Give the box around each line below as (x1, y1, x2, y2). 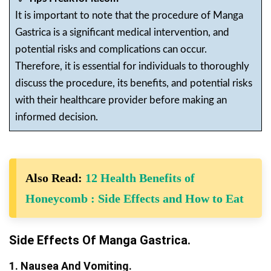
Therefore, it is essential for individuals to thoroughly (15, 60, 249, 71)
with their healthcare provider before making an (15, 94, 227, 105)
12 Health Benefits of (85, 171, 195, 185)
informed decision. (15, 111, 98, 122)
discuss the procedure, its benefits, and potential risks (15, 77, 252, 88)
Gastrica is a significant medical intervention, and (15, 27, 229, 38)
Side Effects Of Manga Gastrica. (9, 233, 191, 248)
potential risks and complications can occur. (15, 44, 207, 54)
